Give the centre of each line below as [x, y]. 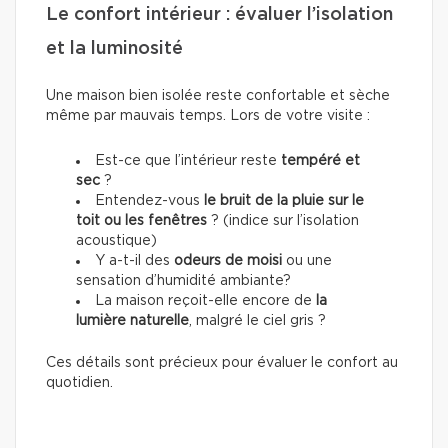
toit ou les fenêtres [141, 220]
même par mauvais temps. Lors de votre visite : [208, 115]
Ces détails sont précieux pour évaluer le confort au [222, 362]
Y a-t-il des [134, 260]
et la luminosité [114, 48]
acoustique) [116, 240]
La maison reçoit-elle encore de [203, 300]
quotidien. [79, 382]
